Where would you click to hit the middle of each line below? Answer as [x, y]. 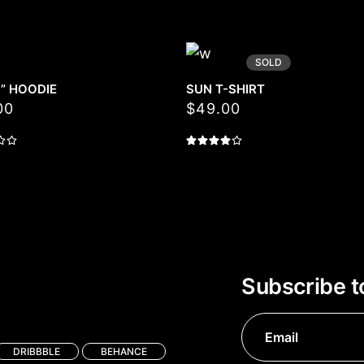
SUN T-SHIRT [225, 89]
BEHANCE [123, 351]
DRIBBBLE [36, 351]
